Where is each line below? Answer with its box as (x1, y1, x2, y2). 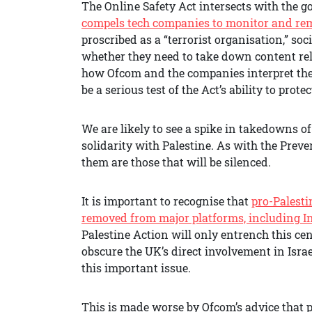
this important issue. (81, 260, 191, 275)
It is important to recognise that (81, 193, 251, 208)
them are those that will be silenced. (81, 154, 271, 169)
